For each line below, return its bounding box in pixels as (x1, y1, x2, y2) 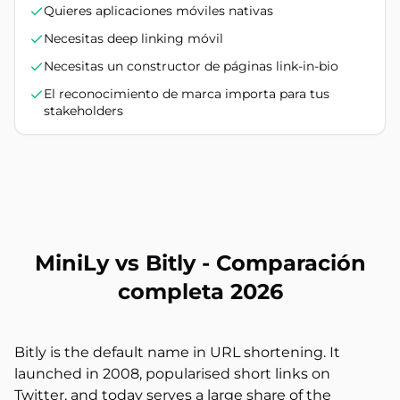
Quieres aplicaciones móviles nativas (44, 3, 273, 19)
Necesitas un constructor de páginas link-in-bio (44, 58, 338, 74)
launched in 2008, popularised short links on (14, 365, 330, 382)
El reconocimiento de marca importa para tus (44, 86, 329, 102)
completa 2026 (117, 279, 283, 304)
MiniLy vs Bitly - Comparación (34, 250, 366, 276)
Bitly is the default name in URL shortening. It (14, 344, 340, 361)
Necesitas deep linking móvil (44, 30, 223, 46)
